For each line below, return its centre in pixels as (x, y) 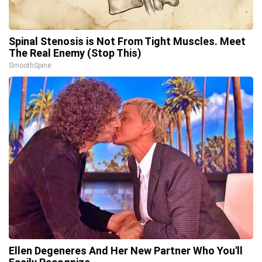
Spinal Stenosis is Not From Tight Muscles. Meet (127, 41)
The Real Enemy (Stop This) (75, 53)
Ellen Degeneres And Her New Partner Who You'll (126, 250)
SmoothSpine (30, 65)
